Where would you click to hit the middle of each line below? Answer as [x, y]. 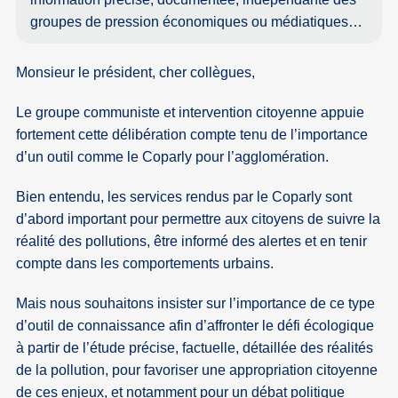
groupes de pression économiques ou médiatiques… [197, 22]
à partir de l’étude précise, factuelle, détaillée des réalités [195, 348]
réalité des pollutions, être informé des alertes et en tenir [192, 242]
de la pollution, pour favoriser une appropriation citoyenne [197, 370]
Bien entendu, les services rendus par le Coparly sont [184, 197]
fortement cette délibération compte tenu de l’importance [192, 135]
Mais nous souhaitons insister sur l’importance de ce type [196, 304]
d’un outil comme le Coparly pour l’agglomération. [173, 157]
